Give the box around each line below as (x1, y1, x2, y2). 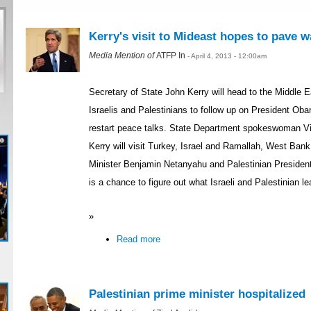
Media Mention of (89, 50, 156, 60)
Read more (117, 233, 160, 244)
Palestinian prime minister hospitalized (89, 287, 305, 301)
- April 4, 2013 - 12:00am (187, 51, 267, 60)
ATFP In (156, 50, 187, 60)
